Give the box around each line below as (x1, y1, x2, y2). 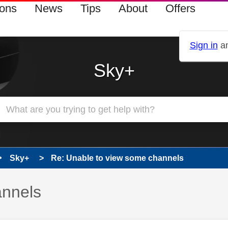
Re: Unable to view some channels (51, 154, 184, 162)
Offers (165, 2, 195, 15)
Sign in (189, 40, 218, 51)
